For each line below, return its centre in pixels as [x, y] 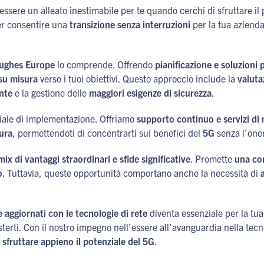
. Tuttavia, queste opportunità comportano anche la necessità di [131, 173]
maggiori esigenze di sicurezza [150, 93]
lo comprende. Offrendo [105, 64]
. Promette [212, 159]
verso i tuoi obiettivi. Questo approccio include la [138, 78]
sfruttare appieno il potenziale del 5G [78, 241]
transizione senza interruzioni [130, 24]
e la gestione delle [51, 93]
